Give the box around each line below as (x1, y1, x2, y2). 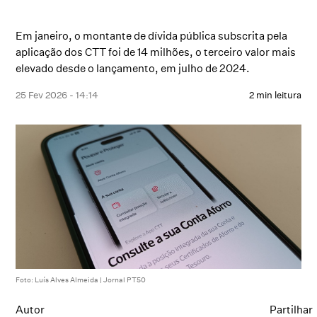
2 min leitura (248, 89, 301, 100)
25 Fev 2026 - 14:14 (16, 89, 99, 100)
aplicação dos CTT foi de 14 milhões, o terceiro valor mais (16, 45, 296, 59)
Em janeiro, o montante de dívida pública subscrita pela (16, 29, 288, 42)
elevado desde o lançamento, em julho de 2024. (16, 62, 250, 75)
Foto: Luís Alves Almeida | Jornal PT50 (16, 275, 146, 284)
